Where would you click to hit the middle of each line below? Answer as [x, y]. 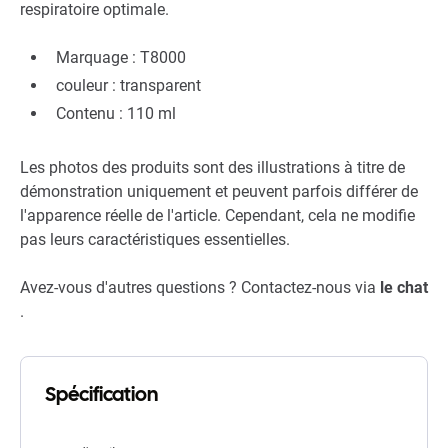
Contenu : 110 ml [116, 114]
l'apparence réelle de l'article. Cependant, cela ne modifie [217, 216]
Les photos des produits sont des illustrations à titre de [212, 168]
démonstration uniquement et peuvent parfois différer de [219, 192]
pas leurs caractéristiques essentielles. [155, 240]
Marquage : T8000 [121, 58]
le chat [404, 288]
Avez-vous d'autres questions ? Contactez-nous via [200, 288]
